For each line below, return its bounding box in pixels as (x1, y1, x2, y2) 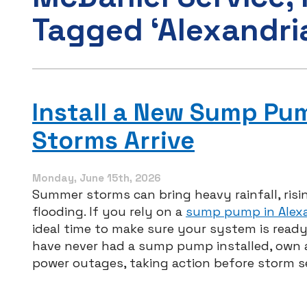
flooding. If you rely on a (32, 204, 186, 220)
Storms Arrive (32, 125, 195, 157)
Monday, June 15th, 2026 (32, 171, 161, 185)
